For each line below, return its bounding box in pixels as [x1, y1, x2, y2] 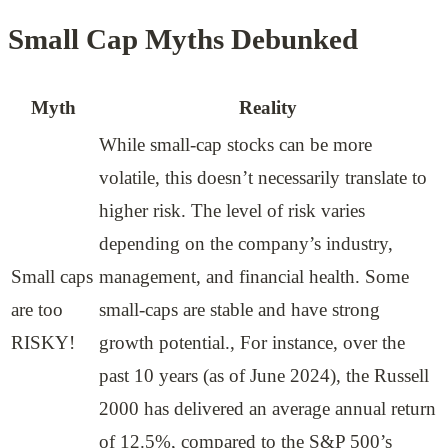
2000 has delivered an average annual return [99, 397, 436, 419]
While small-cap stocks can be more [99, 133, 372, 155]
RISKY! [11, 331, 75, 353]
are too [11, 298, 63, 320]
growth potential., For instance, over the [99, 331, 405, 353]
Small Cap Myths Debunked [8, 24, 358, 56]
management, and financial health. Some [99, 265, 409, 287]
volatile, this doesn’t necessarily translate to [99, 166, 427, 188]
